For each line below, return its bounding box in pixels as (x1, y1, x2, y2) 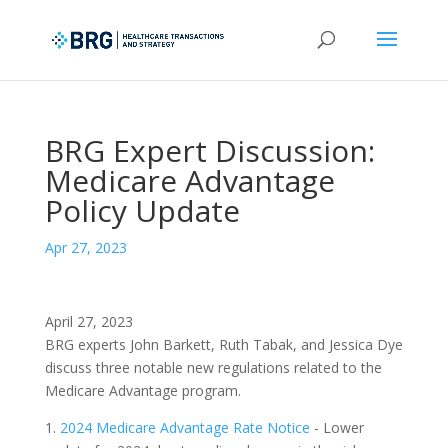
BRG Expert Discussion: (44, 130, 375, 171)
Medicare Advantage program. (44, 381, 241, 400)
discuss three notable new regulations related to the (44, 358, 382, 377)
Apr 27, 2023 (44, 238, 127, 257)
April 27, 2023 (44, 312, 133, 331)
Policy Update (44, 190, 240, 231)
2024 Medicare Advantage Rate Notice (59, 418, 310, 437)
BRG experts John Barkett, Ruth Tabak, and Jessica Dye (44, 335, 403, 354)
